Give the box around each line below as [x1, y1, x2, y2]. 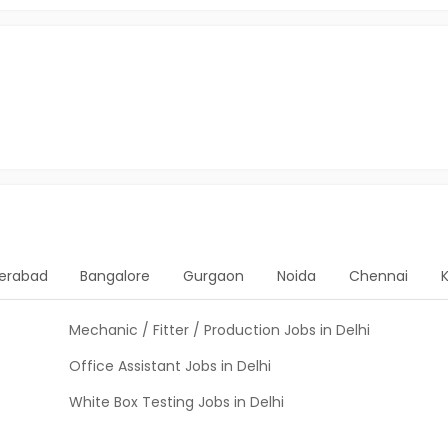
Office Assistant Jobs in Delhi [69, 356, 271, 376]
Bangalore [80, 266, 151, 286]
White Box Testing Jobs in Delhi [69, 392, 284, 412]
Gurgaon [183, 266, 245, 286]
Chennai [349, 266, 408, 286]
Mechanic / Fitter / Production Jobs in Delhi [69, 320, 370, 340]
